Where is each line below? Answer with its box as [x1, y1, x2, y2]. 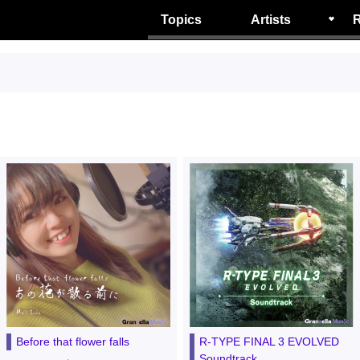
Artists [251, 12, 291, 27]
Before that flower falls [16, 334, 130, 348]
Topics [161, 12, 202, 27]
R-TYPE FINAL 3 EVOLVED [198, 334, 339, 348]
